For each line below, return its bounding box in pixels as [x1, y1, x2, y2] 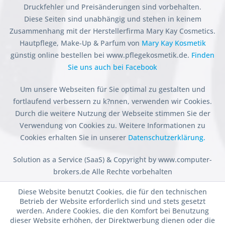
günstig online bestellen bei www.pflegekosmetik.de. [11, 50, 191, 60]
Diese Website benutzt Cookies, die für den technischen [18, 187, 207, 196]
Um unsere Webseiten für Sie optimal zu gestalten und [20, 84, 205, 94]
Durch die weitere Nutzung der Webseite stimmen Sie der [15, 108, 210, 119]
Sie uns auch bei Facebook [68, 62, 157, 72]
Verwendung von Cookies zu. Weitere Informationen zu [20, 121, 205, 131]
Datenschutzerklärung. [128, 133, 205, 143]
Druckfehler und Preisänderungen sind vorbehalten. [24, 2, 201, 12]
